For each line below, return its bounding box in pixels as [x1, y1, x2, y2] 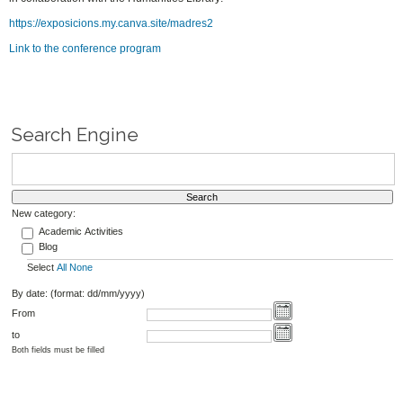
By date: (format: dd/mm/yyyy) [11, 287, 145, 299]
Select [26, 262, 57, 273]
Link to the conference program [9, 42, 162, 56]
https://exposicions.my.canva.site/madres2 [9, 17, 214, 31]
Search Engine [11, 123, 139, 146]
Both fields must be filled [11, 345, 104, 355]
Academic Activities [38, 225, 123, 237]
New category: [11, 208, 76, 219]
